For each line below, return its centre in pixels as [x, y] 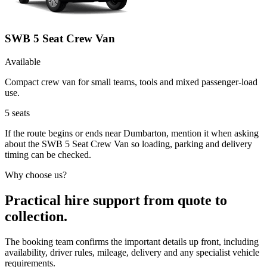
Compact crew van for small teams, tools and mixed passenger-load [131, 82]
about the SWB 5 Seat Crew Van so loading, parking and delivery [128, 144]
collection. [36, 216]
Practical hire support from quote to [116, 200]
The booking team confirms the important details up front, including [132, 241]
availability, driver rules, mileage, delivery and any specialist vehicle [132, 252]
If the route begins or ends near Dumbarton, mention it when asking [132, 133]
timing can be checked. [48, 155]
